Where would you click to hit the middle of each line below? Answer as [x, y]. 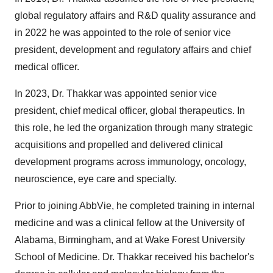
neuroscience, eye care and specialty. [96, 179]
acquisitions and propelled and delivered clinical [119, 145]
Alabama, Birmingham [63, 240]
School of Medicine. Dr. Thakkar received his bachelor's [134, 257]
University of [218, 223]
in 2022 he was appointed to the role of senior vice [123, 33]
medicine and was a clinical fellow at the [103, 223]
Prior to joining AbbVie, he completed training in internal [135, 206]
